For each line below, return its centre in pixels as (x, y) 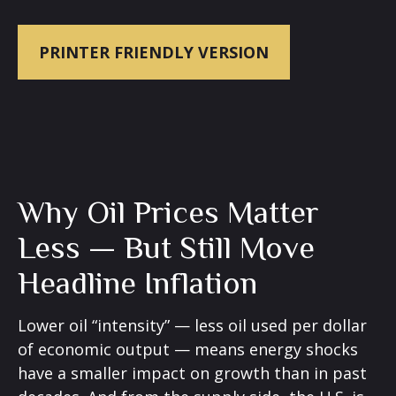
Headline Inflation (137, 283)
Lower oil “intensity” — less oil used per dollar (192, 325)
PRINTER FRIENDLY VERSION (154, 52)
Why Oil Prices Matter (168, 212)
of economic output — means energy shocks (188, 349)
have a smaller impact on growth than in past (192, 373)
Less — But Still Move (166, 247)
